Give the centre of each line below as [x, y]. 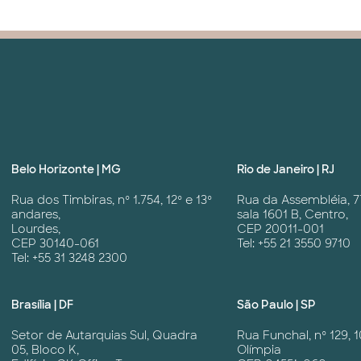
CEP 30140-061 [55, 244]
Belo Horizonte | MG [66, 170]
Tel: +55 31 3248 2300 [69, 258]
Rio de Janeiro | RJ [286, 170]
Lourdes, [36, 229]
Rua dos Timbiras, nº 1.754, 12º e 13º [112, 200]
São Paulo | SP [276, 305]
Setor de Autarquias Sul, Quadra [104, 336]
